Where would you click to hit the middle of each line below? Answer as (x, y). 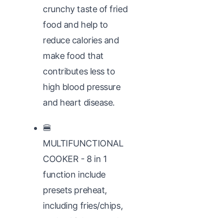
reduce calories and (81, 40)
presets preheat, (75, 190)
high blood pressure (82, 87)
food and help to (75, 24)
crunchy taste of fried (85, 9)
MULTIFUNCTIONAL (83, 143)
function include (74, 174)
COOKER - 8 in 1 (75, 159)
